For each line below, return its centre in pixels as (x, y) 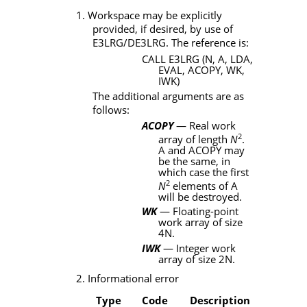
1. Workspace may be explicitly (149, 15)
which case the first (204, 172)
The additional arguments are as (168, 96)
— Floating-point (198, 211)
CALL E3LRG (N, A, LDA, (197, 59)
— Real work (205, 125)
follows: (111, 109)
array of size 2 (192, 259)
